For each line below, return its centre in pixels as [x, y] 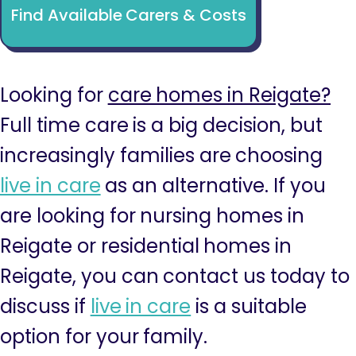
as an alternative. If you [213, 186]
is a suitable [249, 306]
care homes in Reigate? [219, 95]
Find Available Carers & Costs [129, 15]
